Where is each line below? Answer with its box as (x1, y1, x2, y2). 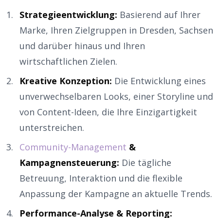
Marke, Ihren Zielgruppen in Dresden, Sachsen (19, 24, 213, 36)
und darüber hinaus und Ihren (19, 39, 145, 52)
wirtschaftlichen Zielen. (19, 55, 117, 67)
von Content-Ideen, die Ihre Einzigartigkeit (19, 106, 197, 118)
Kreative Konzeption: (19, 74, 112, 87)
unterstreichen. (19, 121, 84, 133)
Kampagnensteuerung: (19, 156, 119, 168)
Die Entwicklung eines (112, 74, 206, 87)
